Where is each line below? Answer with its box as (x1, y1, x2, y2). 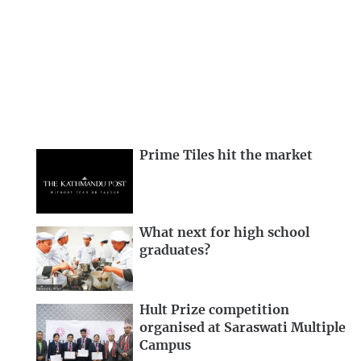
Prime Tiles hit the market (139, 149, 313, 163)
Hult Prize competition (139, 303, 289, 317)
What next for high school (139, 226, 309, 239)
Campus (139, 338, 191, 352)
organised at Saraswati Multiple (139, 321, 346, 334)
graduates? (139, 244, 210, 257)
